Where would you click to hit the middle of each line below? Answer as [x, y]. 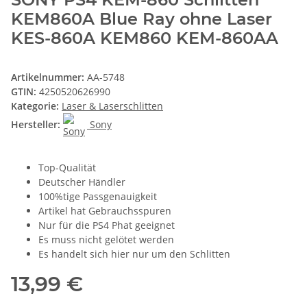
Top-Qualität [67, 167]
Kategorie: [36, 106]
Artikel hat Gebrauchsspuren [105, 210]
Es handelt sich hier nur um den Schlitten [134, 254]
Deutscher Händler [82, 182]
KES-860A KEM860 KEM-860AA [145, 38]
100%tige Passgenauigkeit [98, 196]
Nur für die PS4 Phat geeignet [107, 225]
